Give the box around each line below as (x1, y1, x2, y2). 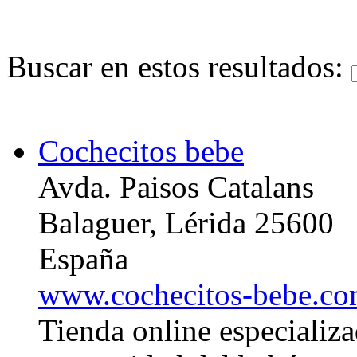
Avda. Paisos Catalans (38, 169, 314, 204)
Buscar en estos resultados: (6, 49, 351, 84)
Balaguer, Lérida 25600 (38, 205, 334, 240)
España (38, 241, 128, 276)
